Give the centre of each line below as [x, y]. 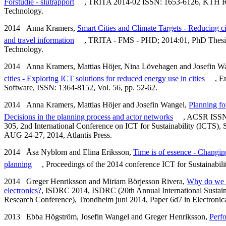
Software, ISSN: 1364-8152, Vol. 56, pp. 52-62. [81, 87]
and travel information [39, 40]
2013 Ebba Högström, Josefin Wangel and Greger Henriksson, [107, 216]
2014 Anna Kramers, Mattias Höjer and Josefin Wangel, [96, 104]
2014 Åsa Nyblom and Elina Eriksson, [69, 152]
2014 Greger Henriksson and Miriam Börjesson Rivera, [95, 181]
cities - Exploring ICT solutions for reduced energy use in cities [104, 78]
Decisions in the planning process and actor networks [89, 117]
